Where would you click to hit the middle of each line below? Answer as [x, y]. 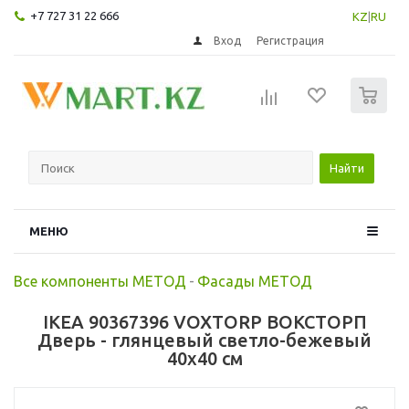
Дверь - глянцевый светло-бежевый [204, 340]
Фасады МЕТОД [255, 281]
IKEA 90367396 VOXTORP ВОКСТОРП [204, 321]
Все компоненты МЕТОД [100, 281]
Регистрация [291, 40]
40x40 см [204, 358]
